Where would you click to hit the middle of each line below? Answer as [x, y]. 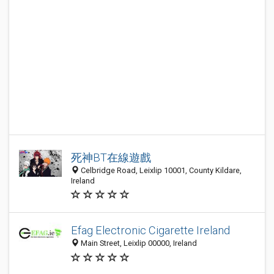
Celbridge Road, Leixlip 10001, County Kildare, [160, 170]
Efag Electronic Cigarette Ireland [150, 231]
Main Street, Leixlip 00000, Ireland [138, 243]
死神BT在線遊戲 [111, 157]
